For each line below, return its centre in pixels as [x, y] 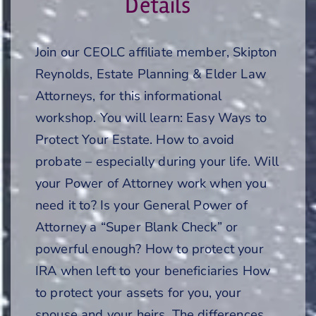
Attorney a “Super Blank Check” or [137, 226]
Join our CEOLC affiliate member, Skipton [156, 51]
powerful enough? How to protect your [150, 248]
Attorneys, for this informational [129, 95]
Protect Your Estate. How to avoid [135, 139]
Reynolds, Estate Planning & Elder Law [151, 73]
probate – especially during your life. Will [157, 161]
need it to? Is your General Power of [141, 205]
